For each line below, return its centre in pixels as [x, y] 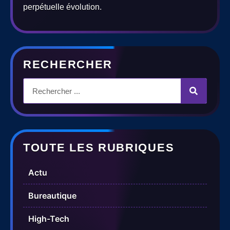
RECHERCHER [68, 65]
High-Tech [49, 219]
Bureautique [52, 196]
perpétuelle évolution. [62, 7]
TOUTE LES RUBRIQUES [99, 148]
